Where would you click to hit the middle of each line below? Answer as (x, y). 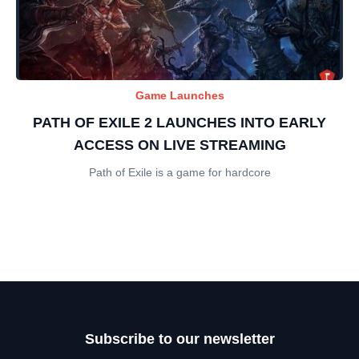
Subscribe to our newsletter (179, 339)
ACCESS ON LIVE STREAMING (179, 145)
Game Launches (179, 95)
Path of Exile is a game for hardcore (179, 172)
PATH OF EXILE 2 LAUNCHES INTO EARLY (179, 123)
